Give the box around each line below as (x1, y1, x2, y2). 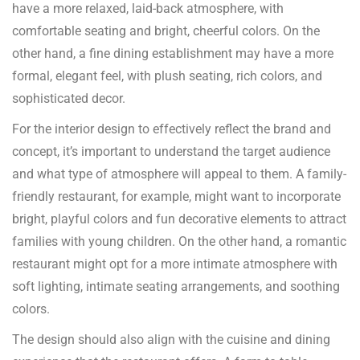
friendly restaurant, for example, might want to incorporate (12, 189, 341, 205)
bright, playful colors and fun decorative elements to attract (12, 211, 346, 227)
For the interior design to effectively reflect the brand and (12, 121, 331, 137)
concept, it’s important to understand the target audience (12, 144, 330, 160)
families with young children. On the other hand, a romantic (12, 234, 346, 250)
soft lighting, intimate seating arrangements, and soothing (12, 279, 340, 295)
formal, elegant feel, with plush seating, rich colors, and (12, 68, 322, 84)
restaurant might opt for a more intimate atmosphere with (12, 256, 337, 272)
